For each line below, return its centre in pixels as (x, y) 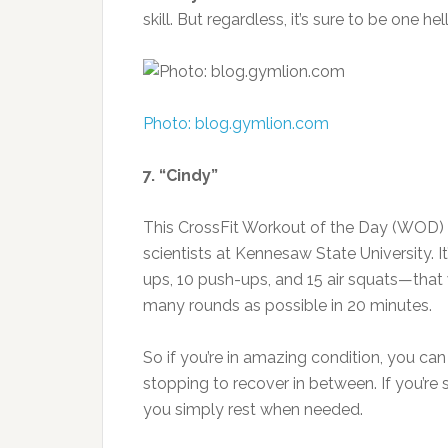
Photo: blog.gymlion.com (236, 123)
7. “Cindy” (180, 175)
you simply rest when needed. (253, 409)
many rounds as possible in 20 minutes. (287, 305)
